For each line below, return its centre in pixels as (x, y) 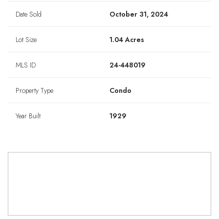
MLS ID (26, 65)
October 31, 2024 (139, 14)
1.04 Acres (127, 40)
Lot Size (26, 40)
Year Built (28, 116)
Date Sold (29, 14)
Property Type (34, 91)
